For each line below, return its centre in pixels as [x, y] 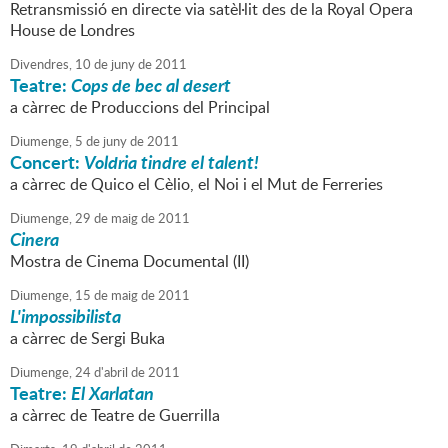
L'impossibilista [65, 316]
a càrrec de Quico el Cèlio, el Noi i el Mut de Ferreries [196, 184]
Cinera [34, 239]
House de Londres [72, 30]
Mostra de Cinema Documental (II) [129, 261]
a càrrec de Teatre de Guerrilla [115, 415]
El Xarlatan [112, 393]
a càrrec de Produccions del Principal [140, 107]
